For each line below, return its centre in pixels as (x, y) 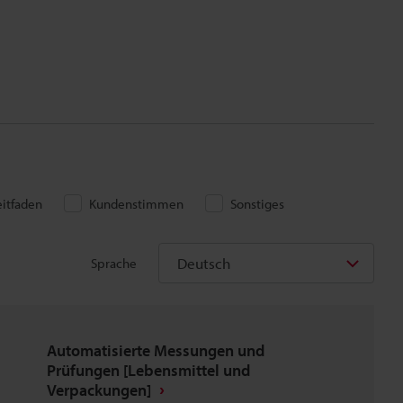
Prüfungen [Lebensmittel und (148, 370)
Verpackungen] (99, 390)
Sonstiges (257, 204)
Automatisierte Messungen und (156, 350)
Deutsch (204, 263)
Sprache (114, 263)
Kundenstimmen (136, 204)
